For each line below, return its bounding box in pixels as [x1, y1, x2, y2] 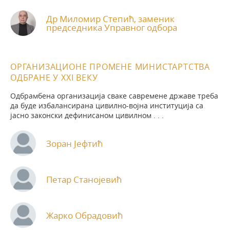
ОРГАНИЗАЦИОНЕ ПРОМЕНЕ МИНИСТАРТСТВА [10, 61, 210, 73]
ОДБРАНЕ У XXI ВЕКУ [10, 72, 98, 84]
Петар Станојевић [46, 173, 122, 185]
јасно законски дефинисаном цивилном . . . [10, 110, 164, 121]
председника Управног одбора [46, 22, 177, 34]
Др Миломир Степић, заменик [46, 13, 175, 25]
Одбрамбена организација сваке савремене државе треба [10, 91, 218, 101]
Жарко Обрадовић [46, 209, 123, 221]
